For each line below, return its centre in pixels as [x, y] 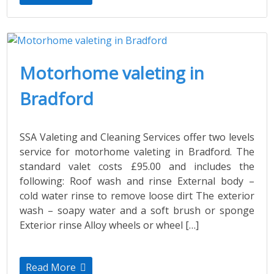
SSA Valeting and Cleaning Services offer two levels [137, 137]
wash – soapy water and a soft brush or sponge [137, 211]
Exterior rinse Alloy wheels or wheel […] [109, 225]
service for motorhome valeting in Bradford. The [137, 152]
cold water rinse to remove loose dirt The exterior [137, 196]
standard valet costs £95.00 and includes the [137, 167]
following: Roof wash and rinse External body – [137, 181]
